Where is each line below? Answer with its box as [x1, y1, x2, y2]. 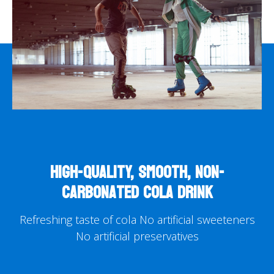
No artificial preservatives [75, 228, 199, 243]
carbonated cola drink [61, 177, 213, 208]
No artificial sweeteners [136, 212, 255, 227]
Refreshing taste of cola [19, 212, 136, 227]
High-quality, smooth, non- [50, 157, 224, 188]
